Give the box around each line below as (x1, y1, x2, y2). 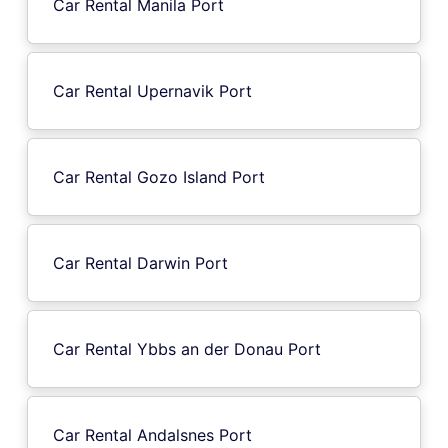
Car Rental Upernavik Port (53, 80, 252, 101)
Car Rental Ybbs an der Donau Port (53, 338, 321, 359)
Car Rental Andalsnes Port (53, 424, 252, 445)
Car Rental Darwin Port (53, 252, 228, 273)
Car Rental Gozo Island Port (53, 166, 265, 187)
